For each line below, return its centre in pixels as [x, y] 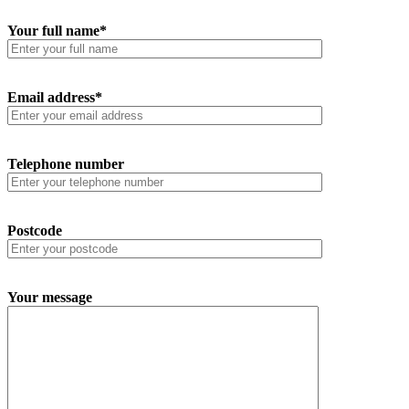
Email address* [55, 98]
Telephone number [66, 164]
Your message [50, 298]
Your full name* [57, 31]
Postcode [35, 231]
